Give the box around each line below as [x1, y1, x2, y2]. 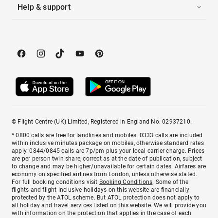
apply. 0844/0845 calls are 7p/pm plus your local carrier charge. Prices [12, 147, 205, 154]
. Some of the [152, 178, 189, 185]
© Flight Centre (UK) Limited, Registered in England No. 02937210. [12, 118, 192, 125]
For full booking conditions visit [12, 178, 99, 185]
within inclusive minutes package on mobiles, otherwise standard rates [12, 139, 204, 146]
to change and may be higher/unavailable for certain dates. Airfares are [12, 163, 206, 170]
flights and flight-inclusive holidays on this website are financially [12, 186, 189, 193]
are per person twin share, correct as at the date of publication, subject [12, 155, 202, 162]
